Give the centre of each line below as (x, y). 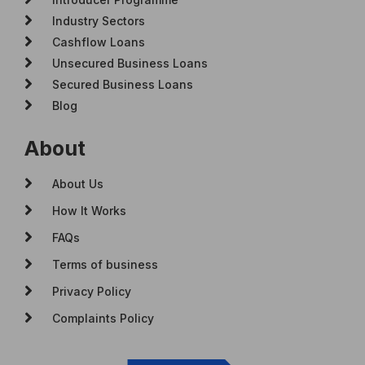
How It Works (89, 210)
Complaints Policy (103, 318)
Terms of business (105, 264)
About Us (78, 183)
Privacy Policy (92, 291)
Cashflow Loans (99, 42)
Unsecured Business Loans (130, 63)
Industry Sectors (99, 20)
